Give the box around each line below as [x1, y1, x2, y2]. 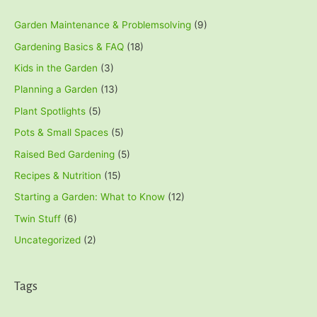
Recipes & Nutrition [14, 169, 101, 181]
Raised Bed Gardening [14, 148, 115, 160]
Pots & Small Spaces [14, 127, 108, 139]
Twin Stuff [14, 212, 61, 224]
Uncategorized [14, 234, 81, 246]
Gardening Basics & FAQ [14, 40, 124, 52]
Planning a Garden [14, 83, 98, 96]
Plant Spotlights [14, 105, 86, 117]
